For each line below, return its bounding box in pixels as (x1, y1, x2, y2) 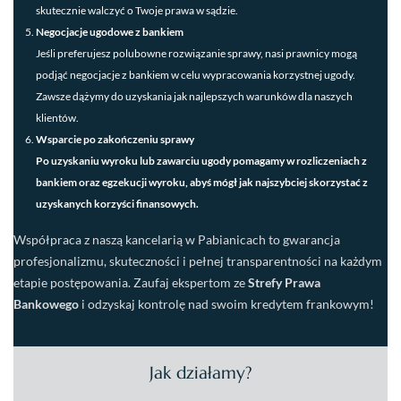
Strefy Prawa (248, 274, 320, 290)
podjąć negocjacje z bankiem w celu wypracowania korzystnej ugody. (36, 67, 355, 81)
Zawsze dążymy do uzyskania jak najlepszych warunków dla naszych (36, 89, 353, 103)
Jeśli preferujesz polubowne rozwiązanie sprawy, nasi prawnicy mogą (36, 46, 357, 60)
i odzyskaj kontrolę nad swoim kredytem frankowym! (79, 295, 374, 311)
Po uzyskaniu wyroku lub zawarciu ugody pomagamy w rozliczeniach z (36, 153, 367, 167)
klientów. (36, 110, 79, 124)
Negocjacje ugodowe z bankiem (36, 24, 183, 38)
